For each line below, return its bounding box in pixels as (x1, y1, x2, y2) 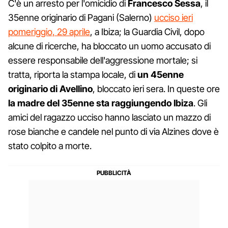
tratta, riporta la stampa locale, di (8, 69, 137, 80)
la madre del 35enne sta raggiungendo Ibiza (8, 97, 193, 108)
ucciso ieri (154, 12, 193, 23)
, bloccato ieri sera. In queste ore (93, 83, 220, 94)
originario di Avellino (8, 83, 93, 94)
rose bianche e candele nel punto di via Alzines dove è (8, 126, 219, 137)
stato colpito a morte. (8, 140, 92, 151)
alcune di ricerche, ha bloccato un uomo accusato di (8, 40, 211, 51)
